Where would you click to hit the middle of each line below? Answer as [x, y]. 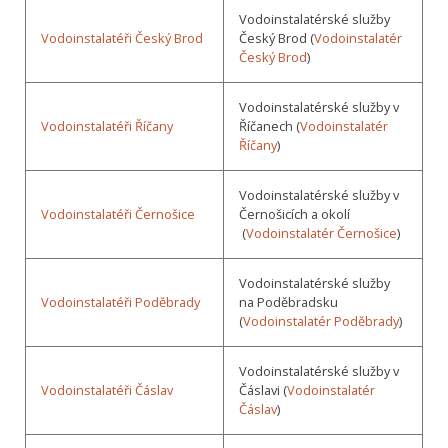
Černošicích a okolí [294, 213]
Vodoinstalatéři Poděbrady [120, 301]
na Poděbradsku [288, 301]
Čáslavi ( [263, 389]
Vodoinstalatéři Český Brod [122, 37]
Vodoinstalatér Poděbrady [321, 320]
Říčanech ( [269, 125]
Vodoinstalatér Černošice [321, 232]
